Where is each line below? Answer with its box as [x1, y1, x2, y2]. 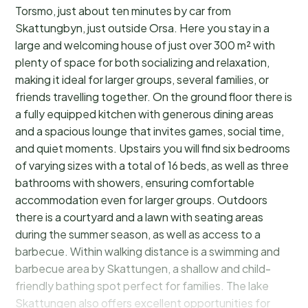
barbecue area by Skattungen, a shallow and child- [15, 261, 271, 276]
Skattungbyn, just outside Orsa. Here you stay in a [15, 21, 269, 36]
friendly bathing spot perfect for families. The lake [15, 278, 269, 294]
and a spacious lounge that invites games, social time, [15, 124, 284, 139]
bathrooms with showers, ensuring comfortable [15, 175, 254, 190]
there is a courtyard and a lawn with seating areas [15, 210, 263, 225]
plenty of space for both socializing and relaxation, [15, 55, 269, 70]
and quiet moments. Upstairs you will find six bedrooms [15, 141, 290, 156]
